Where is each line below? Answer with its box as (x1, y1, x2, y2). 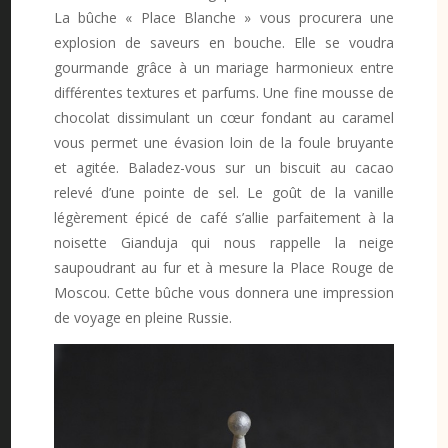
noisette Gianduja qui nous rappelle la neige (53, 232, 395, 252)
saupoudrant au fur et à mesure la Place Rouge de (53, 257, 395, 277)
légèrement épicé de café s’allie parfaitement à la (53, 207, 395, 227)
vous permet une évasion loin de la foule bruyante (53, 132, 395, 152)
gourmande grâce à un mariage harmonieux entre (53, 57, 395, 77)
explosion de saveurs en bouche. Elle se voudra (53, 32, 395, 52)
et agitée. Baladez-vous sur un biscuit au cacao (53, 157, 395, 177)
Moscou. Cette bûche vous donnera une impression (53, 282, 395, 302)
